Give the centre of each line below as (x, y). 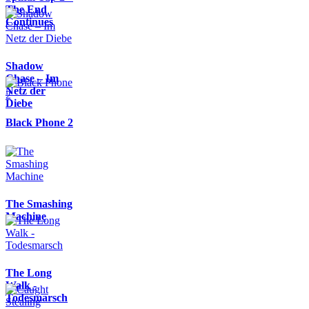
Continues (29, 21)
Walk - (21, 285)
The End (26, 9)
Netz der (26, 90)
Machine (26, 216)
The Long (29, 272)
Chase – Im (32, 78)
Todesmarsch (37, 297)
